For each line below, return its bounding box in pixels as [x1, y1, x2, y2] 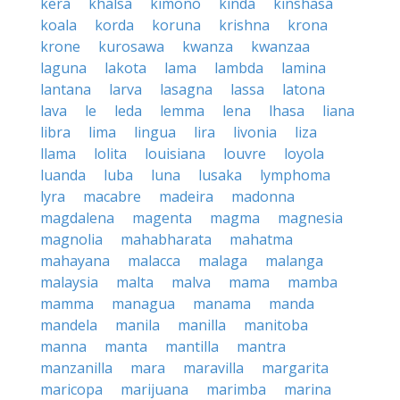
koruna [152, 15, 201, 35]
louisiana [145, 144, 205, 163]
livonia [233, 122, 277, 142]
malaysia [40, 272, 98, 292]
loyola [284, 144, 324, 163]
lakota [104, 58, 146, 78]
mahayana [40, 251, 110, 271]
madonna [231, 187, 295, 206]
